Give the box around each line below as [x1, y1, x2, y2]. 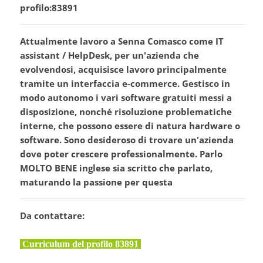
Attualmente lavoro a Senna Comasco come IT [20, 35, 224, 48]
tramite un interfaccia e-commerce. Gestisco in [20, 77, 230, 90]
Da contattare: [20, 210, 85, 222]
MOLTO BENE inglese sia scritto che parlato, [20, 162, 213, 174]
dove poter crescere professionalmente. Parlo [20, 148, 222, 160]
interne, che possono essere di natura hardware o [20, 120, 240, 132]
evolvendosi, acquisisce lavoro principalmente [20, 63, 227, 76]
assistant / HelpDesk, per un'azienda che [20, 49, 199, 62]
